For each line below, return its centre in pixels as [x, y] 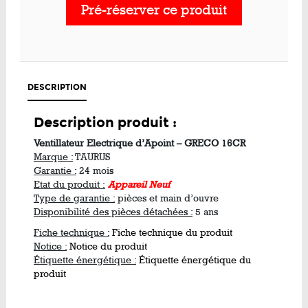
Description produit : [105, 123]
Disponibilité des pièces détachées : [113, 212]
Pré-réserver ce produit [154, 11]
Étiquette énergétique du [195, 261]
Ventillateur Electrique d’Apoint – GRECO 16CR [140, 144]
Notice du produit [108, 247]
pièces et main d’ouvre [167, 199]
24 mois [95, 171]
